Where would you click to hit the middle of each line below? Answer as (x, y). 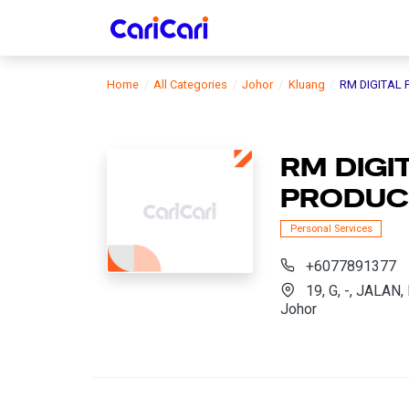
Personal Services (331, 229)
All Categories (191, 84)
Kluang (306, 84)
